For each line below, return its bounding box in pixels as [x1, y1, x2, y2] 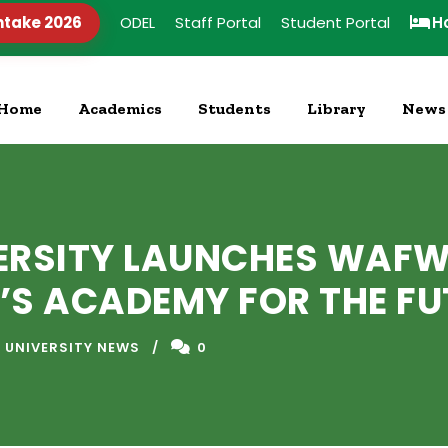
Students [198, 99, 271, 118]
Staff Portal [175, 12, 261, 33]
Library [307, 99, 366, 118]
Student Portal [281, 12, 390, 33]
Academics [78, 99, 162, 118]
